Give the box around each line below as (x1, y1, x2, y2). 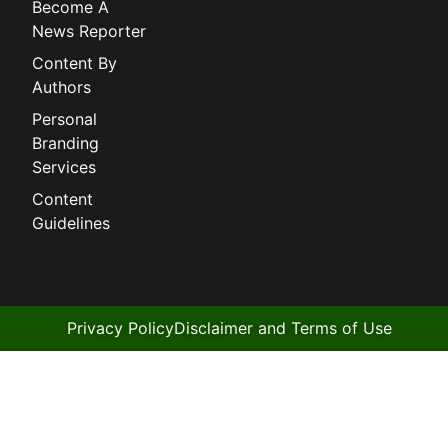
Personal (32, 109, 98, 130)
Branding (32, 133, 100, 154)
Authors (32, 77, 92, 98)
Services (32, 157, 97, 178)
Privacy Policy (66, 318, 174, 339)
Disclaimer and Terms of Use (173, 318, 392, 339)
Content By (32, 53, 118, 74)
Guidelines (32, 213, 111, 234)
